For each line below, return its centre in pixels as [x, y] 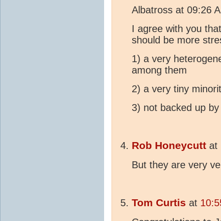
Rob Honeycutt [169, 146]
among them [159, 70]
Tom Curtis [159, 203]
